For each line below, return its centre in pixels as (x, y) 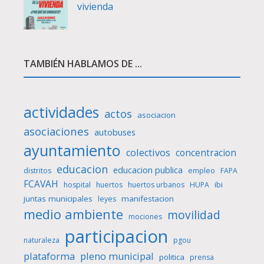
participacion (116, 236)
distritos (37, 171)
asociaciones (56, 131)
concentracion (206, 153)
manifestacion (148, 199)
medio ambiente (73, 214)
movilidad (194, 215)
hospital (77, 185)
